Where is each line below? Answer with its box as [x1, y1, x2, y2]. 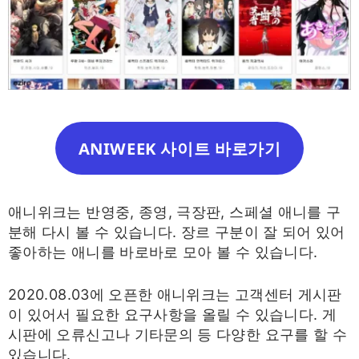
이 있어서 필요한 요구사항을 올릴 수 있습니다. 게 [8, 305, 337, 323]
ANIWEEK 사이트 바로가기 [78, 136, 281, 159]
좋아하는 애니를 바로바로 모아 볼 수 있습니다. [8, 243, 318, 260]
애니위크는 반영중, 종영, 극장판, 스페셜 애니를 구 [8, 203, 341, 220]
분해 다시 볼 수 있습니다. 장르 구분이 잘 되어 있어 [8, 223, 345, 240]
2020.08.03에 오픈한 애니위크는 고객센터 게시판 [8, 285, 342, 303]
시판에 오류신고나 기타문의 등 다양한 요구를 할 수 [8, 325, 348, 343]
